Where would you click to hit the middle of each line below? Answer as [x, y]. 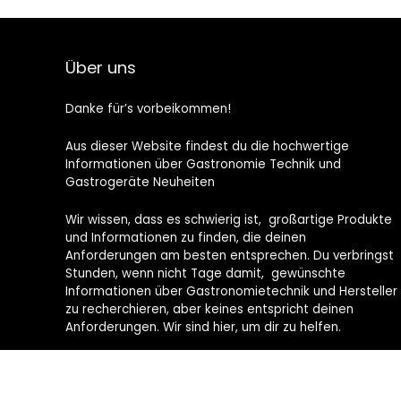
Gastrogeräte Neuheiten [140, 182]
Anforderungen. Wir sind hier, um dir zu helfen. [203, 327]
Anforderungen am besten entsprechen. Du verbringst [229, 255]
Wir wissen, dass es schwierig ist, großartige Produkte [228, 219]
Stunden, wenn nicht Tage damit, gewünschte [205, 273]
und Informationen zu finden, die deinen [185, 237]
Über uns [100, 67]
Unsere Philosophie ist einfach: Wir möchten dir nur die [229, 364]
